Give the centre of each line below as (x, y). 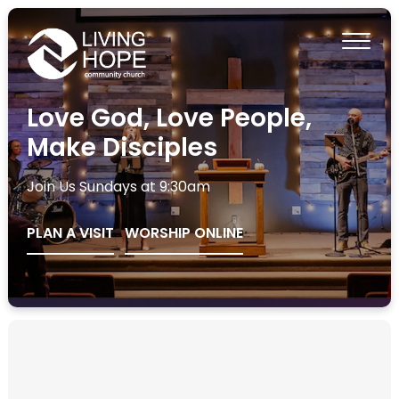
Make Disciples (122, 148)
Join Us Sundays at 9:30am (119, 187)
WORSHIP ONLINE (184, 233)
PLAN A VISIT (71, 233)
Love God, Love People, (170, 118)
